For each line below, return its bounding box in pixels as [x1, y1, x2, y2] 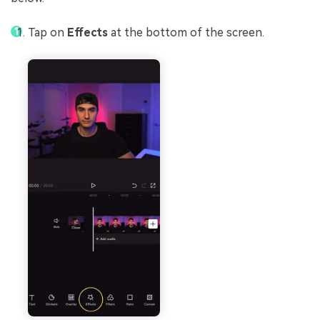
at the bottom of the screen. [111, 26, 264, 40]
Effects [67, 26, 108, 40]
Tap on [28, 26, 67, 40]
